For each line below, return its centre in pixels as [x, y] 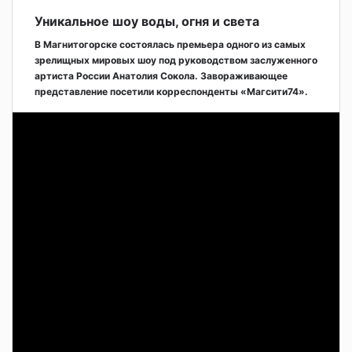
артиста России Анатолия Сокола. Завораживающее [161, 75]
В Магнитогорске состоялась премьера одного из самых [170, 44]
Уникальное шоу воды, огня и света [147, 21]
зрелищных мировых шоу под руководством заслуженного [176, 60]
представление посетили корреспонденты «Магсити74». [171, 91]
